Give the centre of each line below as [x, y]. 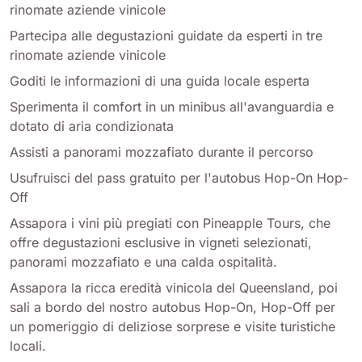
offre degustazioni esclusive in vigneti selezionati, [161, 243]
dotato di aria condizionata [92, 126]
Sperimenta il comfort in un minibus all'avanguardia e [172, 107]
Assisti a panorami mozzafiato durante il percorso [162, 152]
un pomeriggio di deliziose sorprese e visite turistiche [173, 327]
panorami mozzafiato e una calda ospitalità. [143, 262]
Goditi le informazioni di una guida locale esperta [160, 81]
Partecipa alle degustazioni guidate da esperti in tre [166, 36]
